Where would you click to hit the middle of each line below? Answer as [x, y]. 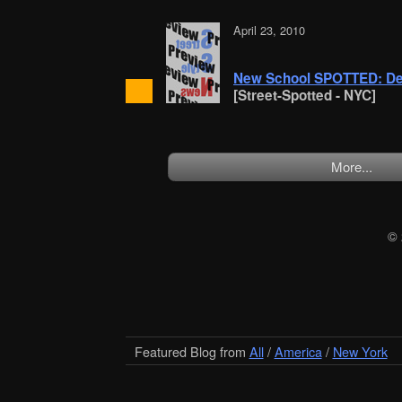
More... [351, 167]
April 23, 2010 [269, 30]
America [298, 351]
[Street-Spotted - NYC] [304, 95]
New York [360, 351]
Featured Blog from [192, 351]
